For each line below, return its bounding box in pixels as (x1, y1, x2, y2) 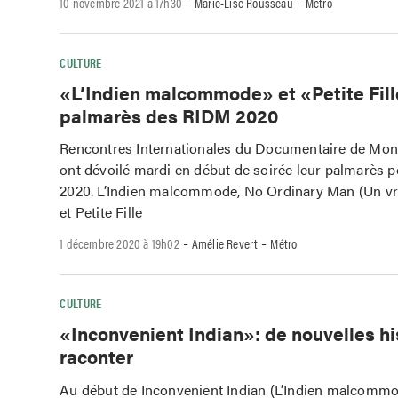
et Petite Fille (60, 202, 143, 223)
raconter (60, 342, 134, 370)
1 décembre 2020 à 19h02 (60, 234, 179, 253)
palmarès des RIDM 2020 (60, 101, 279, 129)
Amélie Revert (191, 234, 259, 253)
